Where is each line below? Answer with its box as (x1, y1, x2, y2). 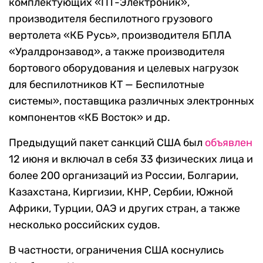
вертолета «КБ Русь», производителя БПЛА (9, 29, 231, 42)
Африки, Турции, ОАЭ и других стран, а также (9, 202, 240, 215)
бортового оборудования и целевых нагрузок (9, 62, 239, 75)
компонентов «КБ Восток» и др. (9, 111, 170, 124)
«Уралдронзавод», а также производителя (9, 45, 225, 59)
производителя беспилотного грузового (9, 12, 213, 26)
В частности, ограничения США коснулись (9, 244, 224, 257)
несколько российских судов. (9, 218, 160, 232)
